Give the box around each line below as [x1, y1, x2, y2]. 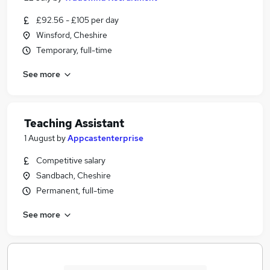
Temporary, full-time [36, 45, 112, 55]
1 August [24, 133, 55, 143]
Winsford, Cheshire [36, 30, 107, 40]
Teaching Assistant [24, 116, 124, 130]
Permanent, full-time [36, 185, 114, 196]
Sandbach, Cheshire [36, 170, 111, 181]
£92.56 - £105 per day [36, 14, 119, 25]
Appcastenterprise [67, 133, 143, 143]
